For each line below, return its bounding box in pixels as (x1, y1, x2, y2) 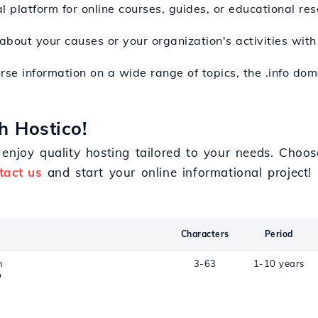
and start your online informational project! (42, 165, 312, 180)
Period (264, 229, 293, 239)
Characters (180, 229, 229, 239)
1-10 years (253, 258, 305, 269)
